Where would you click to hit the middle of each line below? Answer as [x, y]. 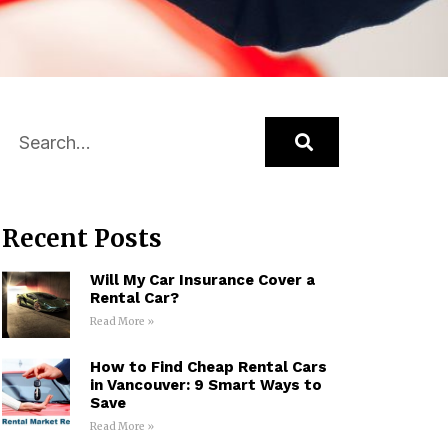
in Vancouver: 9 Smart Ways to [205, 385]
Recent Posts [82, 238]
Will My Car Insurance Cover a [202, 280]
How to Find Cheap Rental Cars [208, 367]
